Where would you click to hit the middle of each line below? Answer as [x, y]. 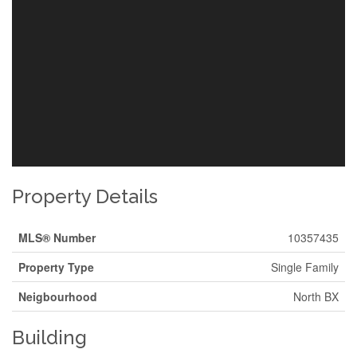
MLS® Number [57, 237]
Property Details [85, 196]
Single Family [305, 267]
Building [49, 337]
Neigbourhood [58, 296]
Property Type [56, 267]
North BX [316, 296]
